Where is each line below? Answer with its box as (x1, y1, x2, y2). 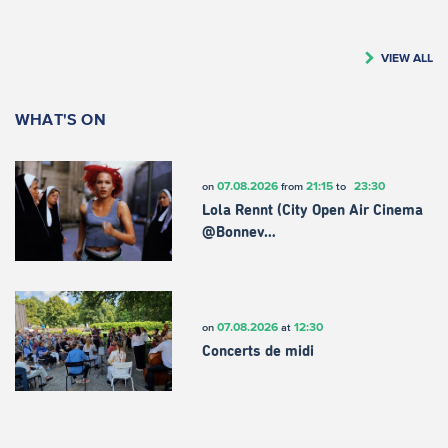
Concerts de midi (201, 344, 314, 360)
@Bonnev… (201, 225, 276, 241)
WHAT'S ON (15, 109, 106, 128)
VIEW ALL (381, 50, 433, 64)
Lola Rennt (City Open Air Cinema (201, 203, 423, 219)
